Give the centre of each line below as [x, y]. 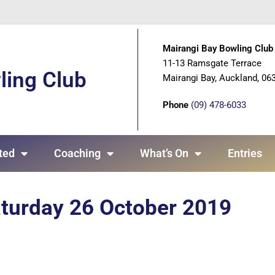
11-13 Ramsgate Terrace [212, 63]
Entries [245, 153]
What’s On [164, 153]
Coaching [78, 153]
